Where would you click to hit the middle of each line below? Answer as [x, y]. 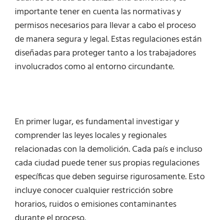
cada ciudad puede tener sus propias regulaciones [107, 164]
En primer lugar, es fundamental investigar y [97, 122]
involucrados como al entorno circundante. [95, 67]
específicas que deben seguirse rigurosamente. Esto [110, 177]
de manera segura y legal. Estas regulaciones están [108, 40]
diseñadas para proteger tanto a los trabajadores [105, 54]
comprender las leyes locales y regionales [91, 136]
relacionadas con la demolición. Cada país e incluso [109, 150]
